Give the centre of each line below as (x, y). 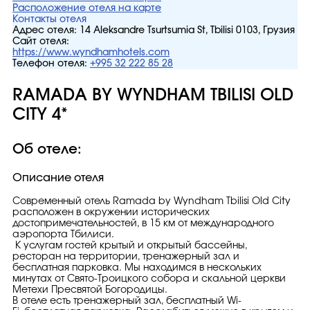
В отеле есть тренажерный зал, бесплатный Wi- (127, 301)
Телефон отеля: (50, 64)
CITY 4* (40, 115)
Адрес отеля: (46, 30)
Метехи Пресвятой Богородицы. (91, 290)
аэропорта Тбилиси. (63, 235)
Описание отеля (58, 178)
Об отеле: (47, 149)
